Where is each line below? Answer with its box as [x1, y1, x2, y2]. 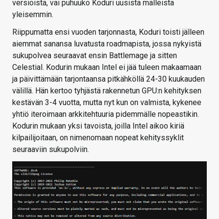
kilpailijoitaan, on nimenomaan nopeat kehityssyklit [12, 132, 184, 142]
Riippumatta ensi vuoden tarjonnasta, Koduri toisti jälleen [12, 27, 204, 37]
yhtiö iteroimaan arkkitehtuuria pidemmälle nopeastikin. [12, 109, 199, 119]
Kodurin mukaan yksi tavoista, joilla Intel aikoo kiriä [12, 121, 184, 131]
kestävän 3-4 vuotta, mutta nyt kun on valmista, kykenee [12, 97, 201, 107]
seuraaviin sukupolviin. [12, 144, 89, 154]
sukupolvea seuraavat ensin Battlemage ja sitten [12, 50, 177, 60]
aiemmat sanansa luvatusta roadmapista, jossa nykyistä [12, 39, 201, 48]
